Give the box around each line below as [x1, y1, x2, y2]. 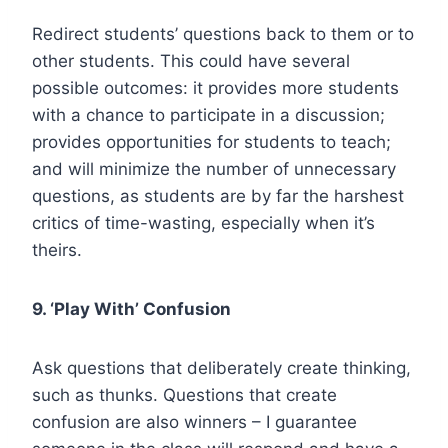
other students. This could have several [32, 50, 350, 71]
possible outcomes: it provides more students [32, 77, 399, 98]
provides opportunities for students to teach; [32, 131, 391, 152]
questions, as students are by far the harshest [32, 185, 404, 206]
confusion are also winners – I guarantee [32, 411, 357, 432]
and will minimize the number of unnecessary [32, 158, 396, 179]
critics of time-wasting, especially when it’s [32, 212, 375, 233]
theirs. [32, 239, 82, 260]
